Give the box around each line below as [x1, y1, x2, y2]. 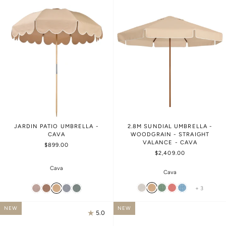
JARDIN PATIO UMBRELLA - [14, 123, 99, 130]
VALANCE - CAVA [142, 139, 198, 146]
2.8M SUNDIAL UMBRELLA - [127, 123, 213, 130]
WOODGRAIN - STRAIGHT [131, 131, 209, 138]
